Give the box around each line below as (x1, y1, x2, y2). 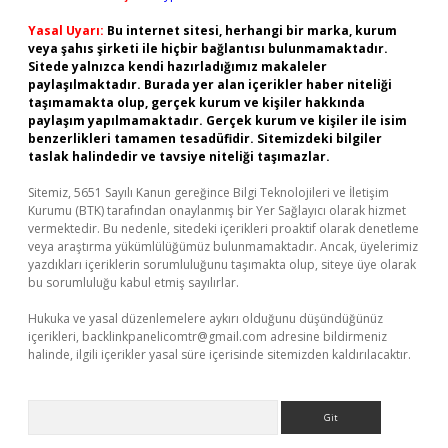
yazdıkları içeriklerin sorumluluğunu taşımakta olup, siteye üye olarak (28, 256, 416, 273)
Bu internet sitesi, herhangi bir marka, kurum (107, 22, 397, 39)
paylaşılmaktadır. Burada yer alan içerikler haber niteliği (28, 76, 392, 93)
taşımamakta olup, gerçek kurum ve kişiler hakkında (28, 94, 365, 111)
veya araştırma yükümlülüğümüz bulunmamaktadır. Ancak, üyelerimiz (28, 238, 418, 255)
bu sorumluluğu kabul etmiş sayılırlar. (28, 274, 239, 291)
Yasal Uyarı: (28, 22, 104, 39)
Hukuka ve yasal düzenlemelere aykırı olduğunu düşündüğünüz (28, 310, 383, 327)
